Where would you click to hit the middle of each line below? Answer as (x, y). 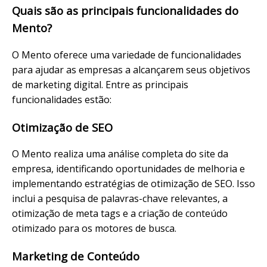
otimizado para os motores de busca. (94, 229)
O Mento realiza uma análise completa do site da (120, 154)
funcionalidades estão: (62, 99)
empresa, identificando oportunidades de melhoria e (128, 169)
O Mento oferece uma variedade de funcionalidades (127, 55)
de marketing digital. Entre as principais (100, 84)
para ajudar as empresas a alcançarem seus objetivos (131, 69)
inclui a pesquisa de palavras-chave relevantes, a (120, 199)
